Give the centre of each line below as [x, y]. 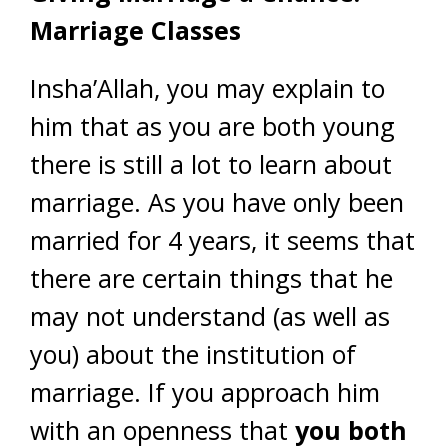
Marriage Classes [135, 30]
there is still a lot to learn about [211, 164]
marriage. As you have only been [217, 202]
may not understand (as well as [210, 316]
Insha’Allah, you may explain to [207, 88]
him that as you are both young [212, 126]
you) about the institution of [193, 354]
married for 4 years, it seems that [222, 240]
